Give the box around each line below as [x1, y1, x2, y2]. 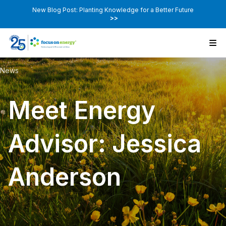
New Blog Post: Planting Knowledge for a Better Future [32, 6, 194, 14]
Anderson [8, 162, 121, 192]
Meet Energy [8, 95, 155, 126]
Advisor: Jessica [8, 129, 201, 159]
